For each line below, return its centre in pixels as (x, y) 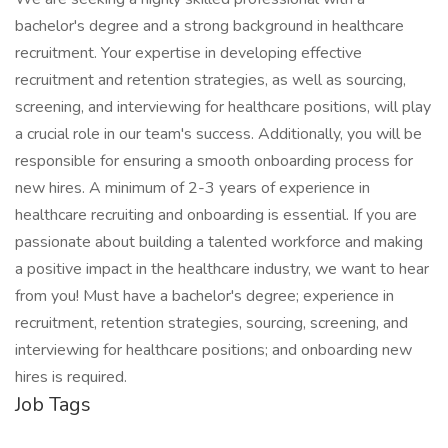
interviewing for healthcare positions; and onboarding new (213, 350)
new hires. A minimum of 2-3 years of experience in (192, 188)
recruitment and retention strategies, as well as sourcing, (210, 80)
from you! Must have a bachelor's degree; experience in (204, 296)
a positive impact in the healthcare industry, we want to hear (222, 269)
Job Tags (53, 404)
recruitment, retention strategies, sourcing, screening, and (211, 323)
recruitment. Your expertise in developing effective (188, 53)
